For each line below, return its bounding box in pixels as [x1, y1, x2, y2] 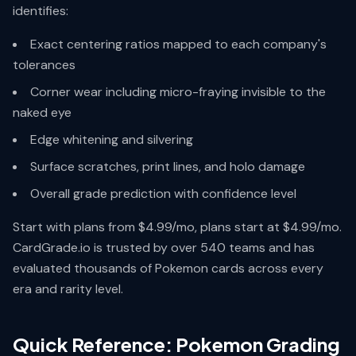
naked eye [13, 104, 72, 121]
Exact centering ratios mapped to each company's [30, 36, 327, 52]
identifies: [13, 2, 68, 19]
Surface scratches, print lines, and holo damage [30, 158, 305, 175]
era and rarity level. [13, 281, 123, 297]
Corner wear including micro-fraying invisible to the [30, 83, 326, 100]
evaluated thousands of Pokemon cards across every [13, 260, 323, 277]
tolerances [13, 56, 75, 73]
